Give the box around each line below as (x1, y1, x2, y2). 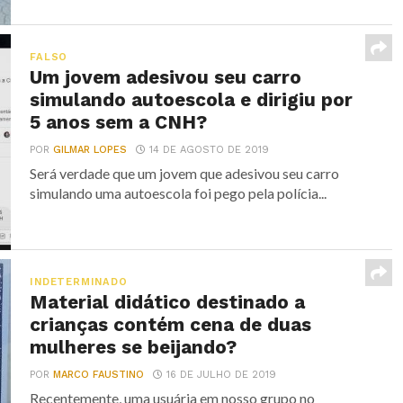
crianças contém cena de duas (30, 313, 312, 336)
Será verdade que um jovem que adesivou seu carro (30, 164, 340, 182)
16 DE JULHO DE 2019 (166, 368, 277, 381)
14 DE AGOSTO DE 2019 (149, 143, 270, 156)
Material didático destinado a (30, 291, 306, 313)
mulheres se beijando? (30, 336, 237, 358)
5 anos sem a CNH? (30, 111, 208, 133)
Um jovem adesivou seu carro (30, 66, 302, 88)
